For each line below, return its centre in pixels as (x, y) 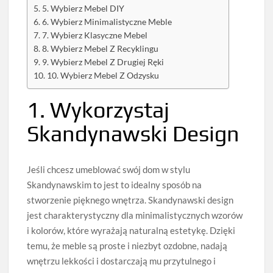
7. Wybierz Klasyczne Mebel (95, 36)
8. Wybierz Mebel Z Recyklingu (101, 49)
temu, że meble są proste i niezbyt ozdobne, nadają (127, 246)
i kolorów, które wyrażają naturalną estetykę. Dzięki (131, 231)
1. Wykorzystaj (98, 110)
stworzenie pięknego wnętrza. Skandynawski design (130, 200)
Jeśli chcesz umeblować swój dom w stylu (109, 170)
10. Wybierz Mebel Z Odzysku (103, 76)
